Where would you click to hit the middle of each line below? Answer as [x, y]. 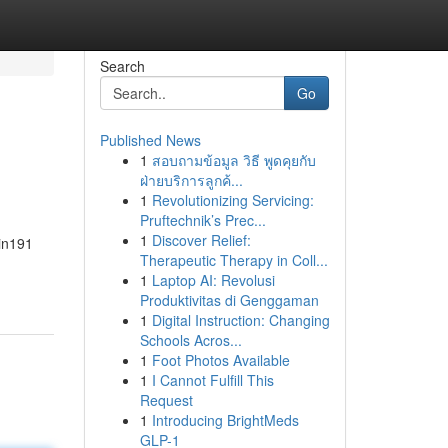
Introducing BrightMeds [225, 420]
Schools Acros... [190, 340]
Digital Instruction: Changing [240, 320]
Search [122, 66]
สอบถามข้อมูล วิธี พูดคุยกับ [233, 160]
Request [166, 400]
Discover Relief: [201, 240]
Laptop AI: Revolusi [213, 280]
